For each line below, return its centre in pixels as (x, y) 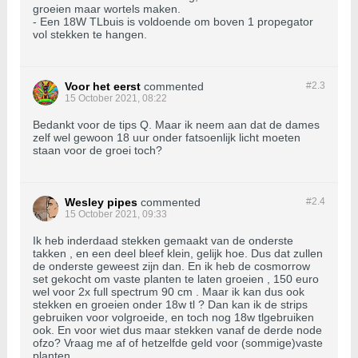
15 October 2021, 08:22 (116, 99)
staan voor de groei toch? (97, 151)
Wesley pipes (101, 203)
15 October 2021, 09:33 (116, 215)
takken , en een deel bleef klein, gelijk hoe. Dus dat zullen (178, 254)
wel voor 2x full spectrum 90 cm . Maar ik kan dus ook (169, 292)
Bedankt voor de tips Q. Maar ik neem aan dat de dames (176, 125)
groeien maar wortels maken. (107, 9)
